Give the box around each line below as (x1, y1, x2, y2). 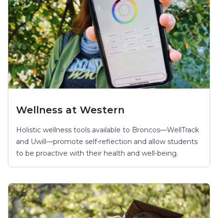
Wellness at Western (16, 104, 125, 116)
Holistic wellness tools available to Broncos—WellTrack (16, 125, 199, 134)
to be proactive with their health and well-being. (16, 148, 178, 158)
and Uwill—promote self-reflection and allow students (16, 137, 198, 146)
